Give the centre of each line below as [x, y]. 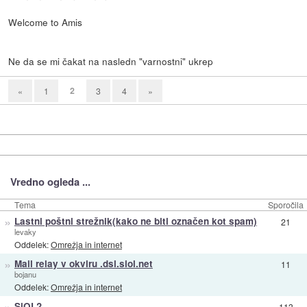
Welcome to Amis [46, 22]
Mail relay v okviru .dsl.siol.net [83, 263]
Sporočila [286, 204]
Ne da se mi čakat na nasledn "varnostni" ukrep [111, 61]
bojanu [25, 274]
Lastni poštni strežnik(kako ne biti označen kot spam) [135, 221]
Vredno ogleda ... [50, 181]
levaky [25, 231]
